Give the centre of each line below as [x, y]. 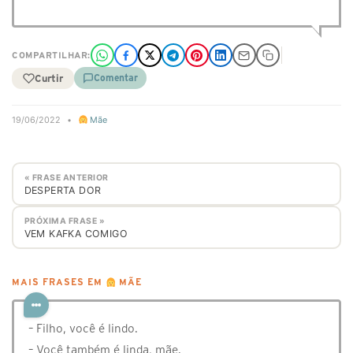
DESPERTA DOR [63, 190]
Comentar [116, 78]
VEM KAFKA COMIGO [76, 233]
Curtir [49, 78]
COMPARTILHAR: [51, 55]
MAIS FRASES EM [59, 282]
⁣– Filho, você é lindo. [83, 329]
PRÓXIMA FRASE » [64, 221]
